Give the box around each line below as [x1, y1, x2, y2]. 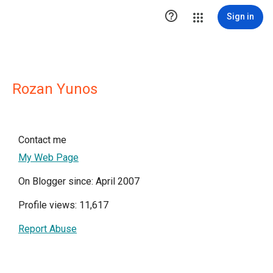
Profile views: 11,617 [18, 199, 108, 211]
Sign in [227, 12, 254, 21]
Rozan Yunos [12, 80, 97, 97]
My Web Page [18, 152, 79, 163]
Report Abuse [18, 223, 77, 235]
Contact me [18, 134, 66, 146]
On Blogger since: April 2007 [18, 175, 140, 187]
